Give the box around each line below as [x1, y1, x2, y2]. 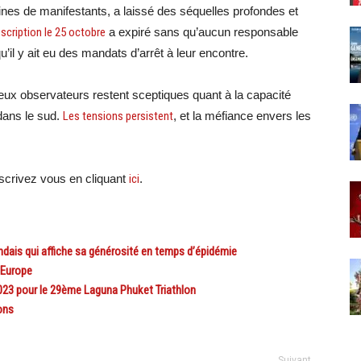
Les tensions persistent [63, 109, 173, 123]
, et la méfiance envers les [173, 109, 311, 122]
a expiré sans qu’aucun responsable [106, 25, 298, 39]
